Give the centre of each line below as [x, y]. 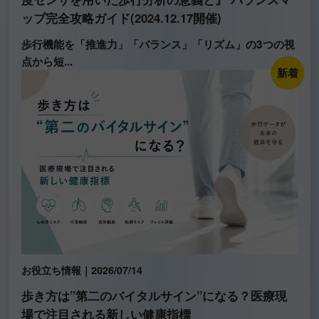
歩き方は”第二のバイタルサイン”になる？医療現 [154, 296]
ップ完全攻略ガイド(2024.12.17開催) [121, 17]
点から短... [47, 61]
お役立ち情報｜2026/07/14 [82, 270]
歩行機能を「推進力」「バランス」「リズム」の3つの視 [158, 44]
